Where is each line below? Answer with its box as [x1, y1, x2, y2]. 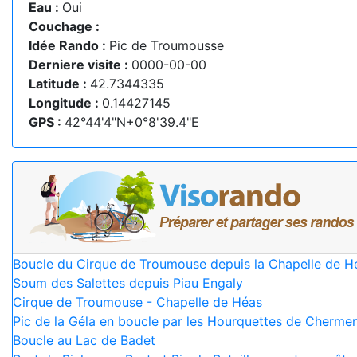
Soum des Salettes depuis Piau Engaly [13, 274, 243, 291]
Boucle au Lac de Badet [13, 331, 155, 348]
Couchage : [29, 18, 100, 34]
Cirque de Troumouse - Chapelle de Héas [13, 293, 262, 310]
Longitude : [29, 94, 102, 111]
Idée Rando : [29, 37, 109, 53]
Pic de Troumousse [109, 37, 224, 53]
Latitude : [29, 75, 90, 92]
